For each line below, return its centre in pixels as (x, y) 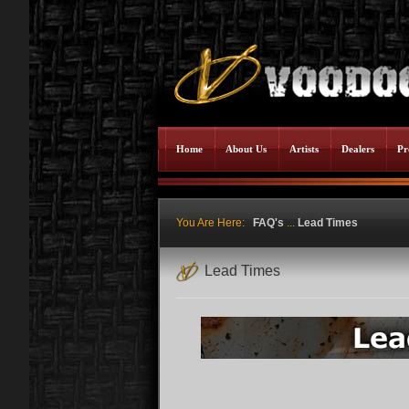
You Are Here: (215, 223)
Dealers (358, 149)
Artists (304, 149)
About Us (246, 149)
